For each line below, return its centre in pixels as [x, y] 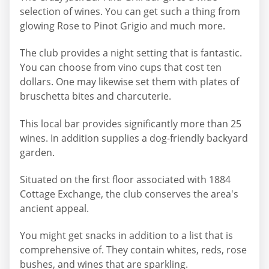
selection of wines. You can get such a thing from [130, 11]
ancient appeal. [54, 208]
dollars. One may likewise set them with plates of [129, 82]
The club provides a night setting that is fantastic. [131, 53]
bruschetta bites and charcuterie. [95, 96]
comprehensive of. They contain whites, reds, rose [133, 250]
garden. [37, 152]
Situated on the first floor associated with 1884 [125, 180]
